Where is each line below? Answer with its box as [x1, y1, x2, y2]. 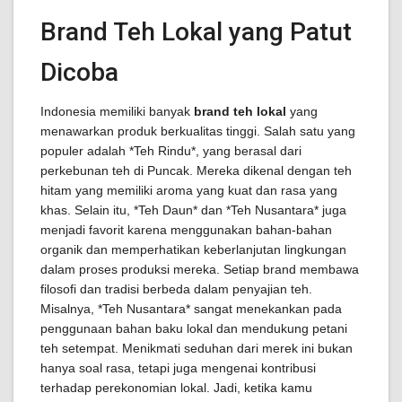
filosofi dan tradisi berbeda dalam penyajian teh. [40, 282, 312, 296]
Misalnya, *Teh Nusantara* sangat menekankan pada [40, 301, 342, 316]
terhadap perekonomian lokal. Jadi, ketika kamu [40, 380, 312, 395]
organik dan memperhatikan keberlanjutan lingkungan [40, 242, 346, 257]
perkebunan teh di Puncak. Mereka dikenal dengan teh [40, 163, 352, 178]
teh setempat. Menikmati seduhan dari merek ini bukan [40, 341, 353, 355]
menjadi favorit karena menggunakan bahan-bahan [40, 223, 332, 237]
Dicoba [40, 57, 118, 87]
